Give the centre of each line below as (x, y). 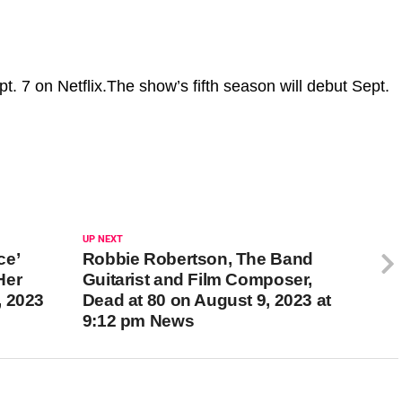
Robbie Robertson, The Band (197, 258)
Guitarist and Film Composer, (197, 279)
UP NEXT (102, 239)
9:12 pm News (138, 320)
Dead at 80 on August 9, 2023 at (206, 300)
